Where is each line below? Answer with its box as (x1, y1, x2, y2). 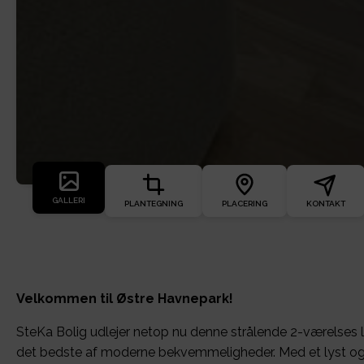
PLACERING (222, 199, 267, 209)
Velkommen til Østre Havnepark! (16, 291, 233, 307)
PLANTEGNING (124, 199, 183, 209)
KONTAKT (306, 199, 345, 209)
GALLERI (52, 196, 85, 206)
